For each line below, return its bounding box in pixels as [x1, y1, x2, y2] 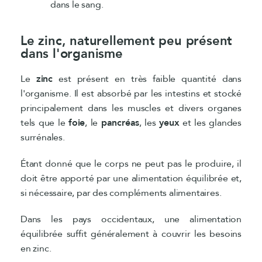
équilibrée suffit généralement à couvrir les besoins [20, 227, 242, 240]
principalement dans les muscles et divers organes [20, 101, 242, 115]
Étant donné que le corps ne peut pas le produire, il [20, 157, 242, 170]
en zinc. [20, 242, 51, 255]
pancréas [101, 116, 140, 129]
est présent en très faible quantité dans [52, 72, 242, 85]
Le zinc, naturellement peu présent [20, 32, 233, 50]
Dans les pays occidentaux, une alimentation [20, 212, 242, 226]
